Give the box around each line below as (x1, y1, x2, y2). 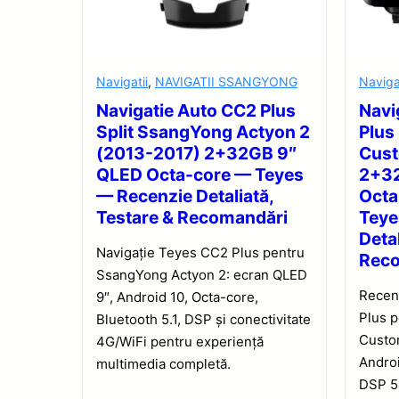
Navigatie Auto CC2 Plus (96, 100, 296, 122)
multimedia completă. (96, 355, 231, 373)
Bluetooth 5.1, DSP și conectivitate (96, 311, 311, 329)
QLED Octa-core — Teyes (96, 164, 304, 186)
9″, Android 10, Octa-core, (96, 289, 258, 306)
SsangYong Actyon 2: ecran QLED (96, 266, 307, 284)
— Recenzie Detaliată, (96, 185, 273, 208)
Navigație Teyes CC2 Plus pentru (96, 244, 305, 262)
